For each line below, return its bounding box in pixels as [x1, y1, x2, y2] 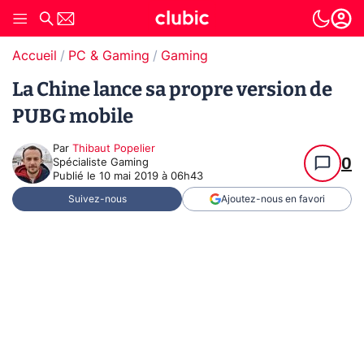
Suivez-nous [67, 194, 127, 204]
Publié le [53, 171, 99, 182]
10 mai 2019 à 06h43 [99, 171, 203, 182]
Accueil [12, 50, 57, 63]
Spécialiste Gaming [53, 158, 149, 168]
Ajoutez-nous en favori [220, 194, 325, 204]
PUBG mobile [12, 105, 133, 128]
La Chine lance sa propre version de [12, 78, 332, 101]
